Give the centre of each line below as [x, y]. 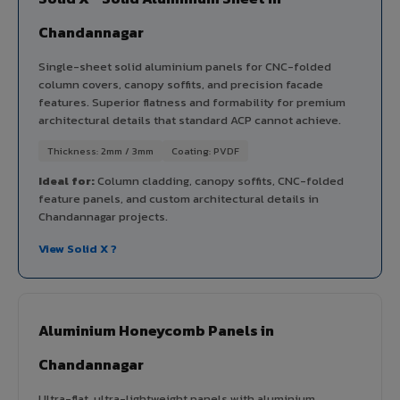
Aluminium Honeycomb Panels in [156, 330]
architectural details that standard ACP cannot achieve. [190, 120]
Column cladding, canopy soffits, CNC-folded [219, 180]
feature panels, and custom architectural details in [179, 198]
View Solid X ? [78, 248]
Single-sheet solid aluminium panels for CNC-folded [185, 66]
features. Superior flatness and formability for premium [192, 102]
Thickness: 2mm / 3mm [100, 150]
